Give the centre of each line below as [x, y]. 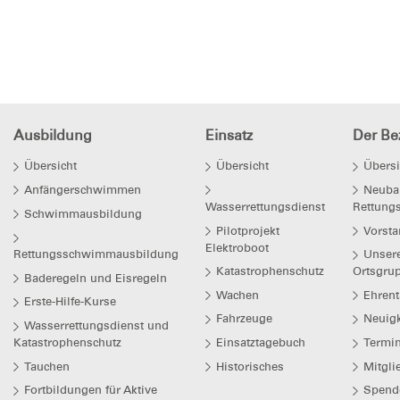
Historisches [250, 366]
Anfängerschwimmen [83, 189]
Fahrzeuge [244, 319]
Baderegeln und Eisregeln [96, 278]
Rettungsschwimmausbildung [96, 254]
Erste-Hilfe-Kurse [70, 302]
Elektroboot [237, 247]
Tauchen [47, 366]
